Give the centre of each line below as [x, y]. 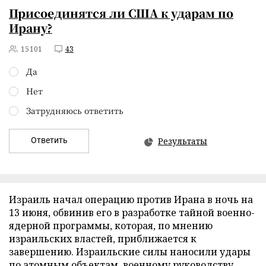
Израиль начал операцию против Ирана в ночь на [131, 199]
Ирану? [31, 28]
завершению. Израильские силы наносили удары [130, 252]
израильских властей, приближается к [103, 239]
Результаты [183, 141]
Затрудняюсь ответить [75, 110]
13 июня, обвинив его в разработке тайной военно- [132, 213]
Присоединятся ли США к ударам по [121, 13]
